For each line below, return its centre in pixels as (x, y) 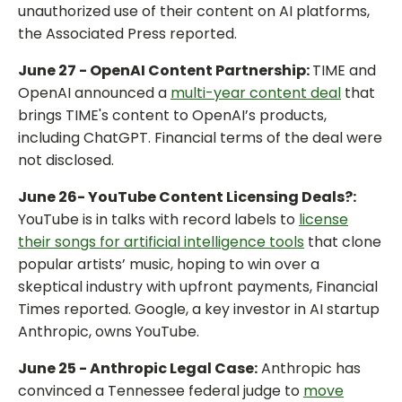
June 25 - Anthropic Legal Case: (138, 369)
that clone (343, 242)
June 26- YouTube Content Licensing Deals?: (187, 197)
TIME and (344, 71)
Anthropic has (309, 369)
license (323, 220)
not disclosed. (66, 161)
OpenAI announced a (94, 93)
